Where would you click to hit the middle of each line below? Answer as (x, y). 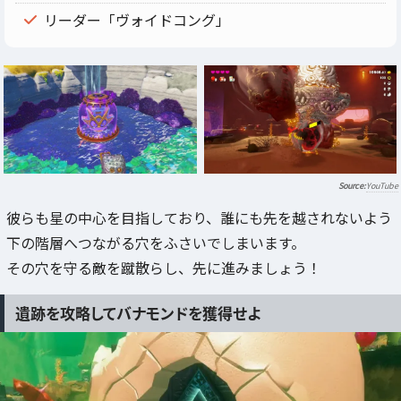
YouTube (382, 185)
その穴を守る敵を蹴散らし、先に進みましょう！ (164, 267)
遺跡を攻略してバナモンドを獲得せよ (138, 313)
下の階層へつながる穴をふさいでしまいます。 (156, 242)
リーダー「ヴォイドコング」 (137, 19)
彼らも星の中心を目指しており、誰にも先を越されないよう (199, 217)
